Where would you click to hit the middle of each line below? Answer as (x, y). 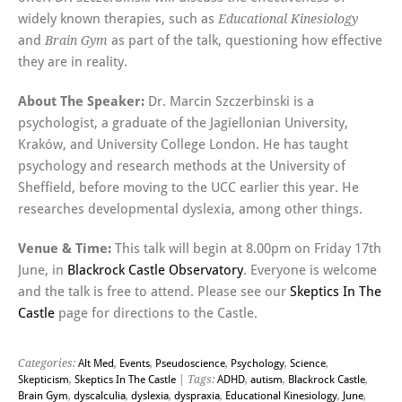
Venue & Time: (65, 249)
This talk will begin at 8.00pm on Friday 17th (246, 249)
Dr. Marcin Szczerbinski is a (229, 102)
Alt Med (96, 364)
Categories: (48, 364)
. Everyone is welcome (310, 271)
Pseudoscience (190, 364)
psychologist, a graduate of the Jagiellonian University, (183, 123)
